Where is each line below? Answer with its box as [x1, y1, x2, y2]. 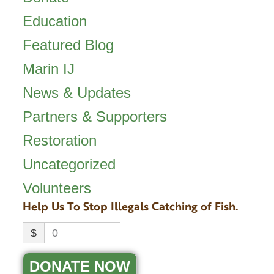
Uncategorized [22, 156, 116, 173]
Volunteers [22, 180, 91, 197]
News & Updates [22, 84, 131, 102]
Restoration [22, 132, 97, 149]
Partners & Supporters [22, 108, 167, 125]
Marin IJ [22, 61, 75, 78]
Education [22, 13, 87, 30]
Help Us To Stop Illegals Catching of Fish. [22, 198, 238, 215]
